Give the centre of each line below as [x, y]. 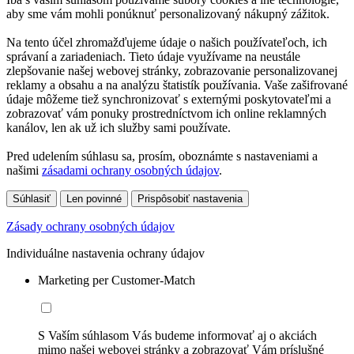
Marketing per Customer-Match [117, 281]
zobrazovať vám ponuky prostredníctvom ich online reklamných [166, 114]
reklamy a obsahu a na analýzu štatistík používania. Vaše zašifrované [177, 85]
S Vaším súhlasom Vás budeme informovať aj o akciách [177, 336]
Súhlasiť [32, 199]
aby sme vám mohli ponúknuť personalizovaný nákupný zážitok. [168, 14]
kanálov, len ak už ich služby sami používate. [119, 128]
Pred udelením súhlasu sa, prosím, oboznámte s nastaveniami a [162, 156]
